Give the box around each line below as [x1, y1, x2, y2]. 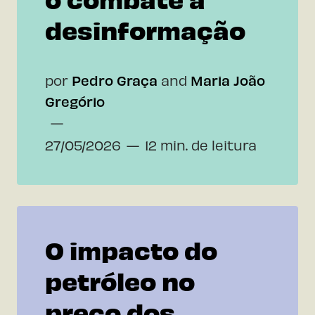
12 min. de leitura [145, 136, 257, 153]
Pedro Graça [72, 71, 157, 89]
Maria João [191, 71, 265, 89]
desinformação [45, 13, 245, 45]
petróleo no [45, 264, 195, 296]
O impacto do [45, 233, 217, 265]
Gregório [45, 92, 105, 110]
